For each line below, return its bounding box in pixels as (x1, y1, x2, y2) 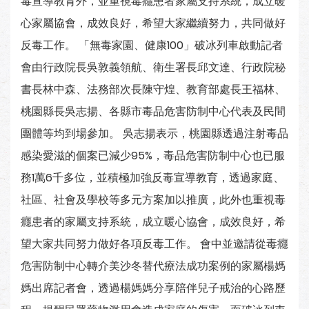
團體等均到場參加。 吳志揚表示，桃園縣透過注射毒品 (21, 126, 288, 141)
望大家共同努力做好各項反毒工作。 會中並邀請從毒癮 (21, 236, 288, 252)
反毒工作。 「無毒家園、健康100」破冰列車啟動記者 (21, 37, 283, 53)
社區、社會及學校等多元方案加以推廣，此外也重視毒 (21, 192, 286, 208)
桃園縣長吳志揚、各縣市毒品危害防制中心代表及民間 (21, 103, 286, 119)
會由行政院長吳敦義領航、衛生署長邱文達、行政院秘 (21, 59, 286, 75)
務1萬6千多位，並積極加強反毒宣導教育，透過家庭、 (21, 170, 284, 186)
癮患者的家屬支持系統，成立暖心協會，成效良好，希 (21, 214, 286, 230)
